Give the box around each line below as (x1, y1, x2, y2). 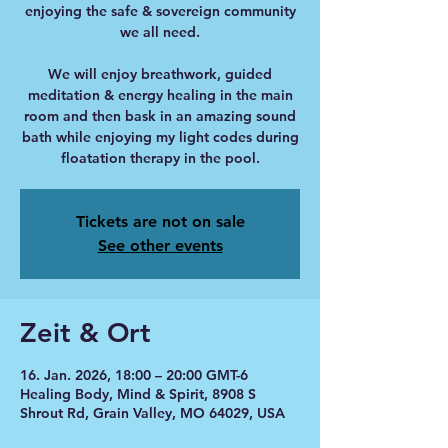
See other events (97, 236, 223, 255)
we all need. (120, 23, 200, 41)
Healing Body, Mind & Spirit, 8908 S (20, 385, 256, 403)
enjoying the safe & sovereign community (24, 2, 296, 20)
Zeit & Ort (20, 316, 151, 349)
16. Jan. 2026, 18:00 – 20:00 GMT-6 (20, 366, 248, 384)
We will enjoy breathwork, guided (48, 65, 272, 83)
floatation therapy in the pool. (60, 149, 260, 167)
